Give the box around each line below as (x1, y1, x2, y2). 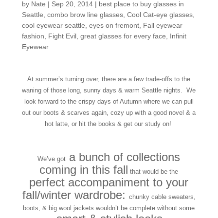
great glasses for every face (80, 32, 166, 40)
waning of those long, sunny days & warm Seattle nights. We (22, 86, 196, 94)
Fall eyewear (143, 21, 182, 29)
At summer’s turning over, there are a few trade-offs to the (27, 75, 191, 83)
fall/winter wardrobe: (22, 188, 129, 201)
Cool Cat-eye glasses (127, 10, 193, 18)
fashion (21, 32, 44, 40)
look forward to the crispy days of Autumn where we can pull (24, 97, 194, 105)
